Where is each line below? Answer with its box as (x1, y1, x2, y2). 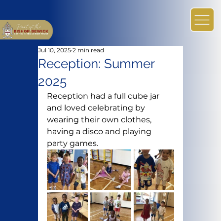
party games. (46, 139, 98, 148)
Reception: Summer (37, 56, 154, 72)
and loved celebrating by (46, 103, 147, 113)
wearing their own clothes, (46, 115, 153, 125)
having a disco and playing (46, 127, 153, 137)
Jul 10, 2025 (37, 46, 71, 54)
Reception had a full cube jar (46, 91, 161, 101)
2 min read (72, 46, 104, 54)
